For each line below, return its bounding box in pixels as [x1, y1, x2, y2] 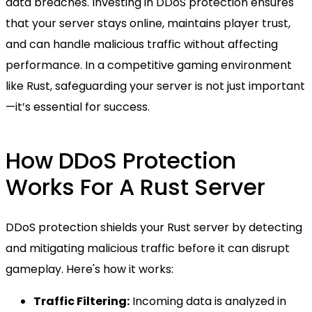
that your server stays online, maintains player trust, [6, 15, 290, 32]
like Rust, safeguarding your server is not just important [6, 78, 305, 95]
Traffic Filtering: [33, 292, 130, 309]
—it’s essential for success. [6, 99, 150, 116]
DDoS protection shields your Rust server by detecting [6, 219, 302, 235]
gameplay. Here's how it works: [6, 260, 173, 277]
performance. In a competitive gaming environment [6, 57, 292, 74]
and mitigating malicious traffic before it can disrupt [6, 240, 290, 256]
